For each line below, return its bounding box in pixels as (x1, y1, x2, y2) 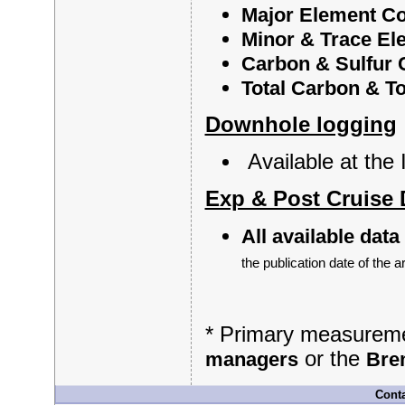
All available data (240, 225, 400, 248)
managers (204, 348, 298, 371)
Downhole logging (204, 113, 397, 137)
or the (297, 347, 366, 371)
